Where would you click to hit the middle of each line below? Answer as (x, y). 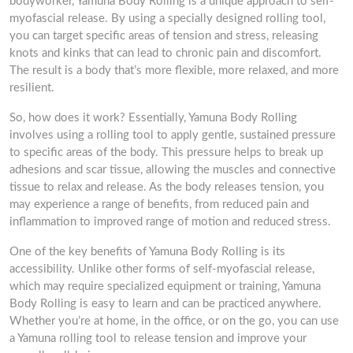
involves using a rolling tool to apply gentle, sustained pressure (173, 135)
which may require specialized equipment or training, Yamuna (165, 286)
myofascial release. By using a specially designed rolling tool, (167, 19)
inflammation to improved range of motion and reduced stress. (170, 222)
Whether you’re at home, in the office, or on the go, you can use (174, 321)
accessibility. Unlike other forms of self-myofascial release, (162, 269)
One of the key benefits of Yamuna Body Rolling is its (147, 252)
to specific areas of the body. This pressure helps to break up (166, 152)
